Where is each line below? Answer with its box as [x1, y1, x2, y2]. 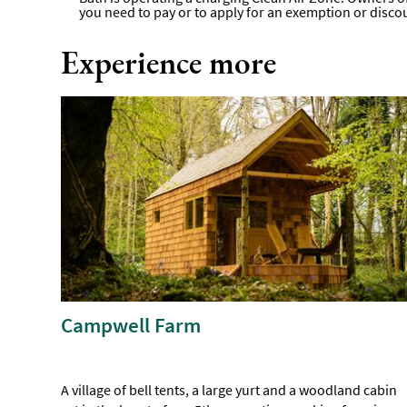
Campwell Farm [61, 312, 202, 339]
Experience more [61, 42, 277, 84]
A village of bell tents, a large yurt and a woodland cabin [61, 381, 398, 400]
